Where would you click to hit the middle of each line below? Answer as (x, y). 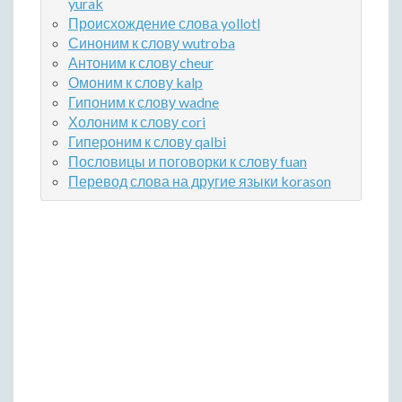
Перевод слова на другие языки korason (200, 181)
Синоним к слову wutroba (152, 43)
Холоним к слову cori (137, 122)
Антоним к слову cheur (141, 63)
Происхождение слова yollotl (164, 23)
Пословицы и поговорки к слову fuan (188, 162)
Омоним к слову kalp (135, 83)
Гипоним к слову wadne (144, 102)
